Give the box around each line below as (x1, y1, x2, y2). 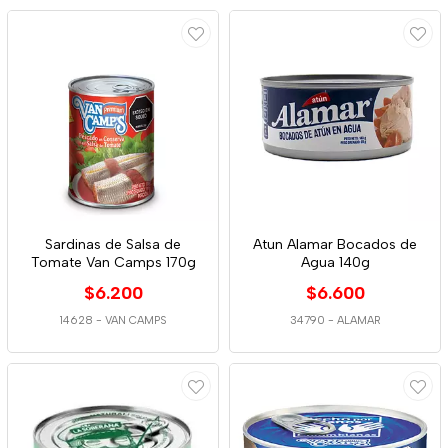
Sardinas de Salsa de (45, 236, 181, 253)
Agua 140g (300, 254, 370, 271)
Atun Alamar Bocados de (253, 236, 417, 253)
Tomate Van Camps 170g (30, 254, 196, 271)
